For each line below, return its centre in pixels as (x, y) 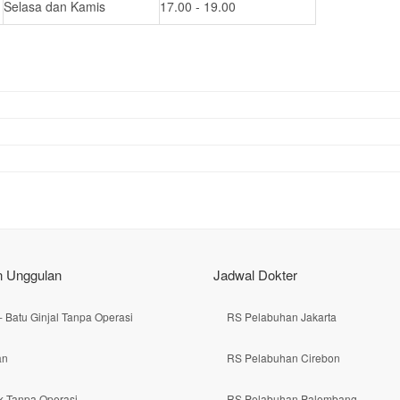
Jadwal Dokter (255, 274)
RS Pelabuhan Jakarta (282, 316)
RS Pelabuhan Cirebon (283, 357)
